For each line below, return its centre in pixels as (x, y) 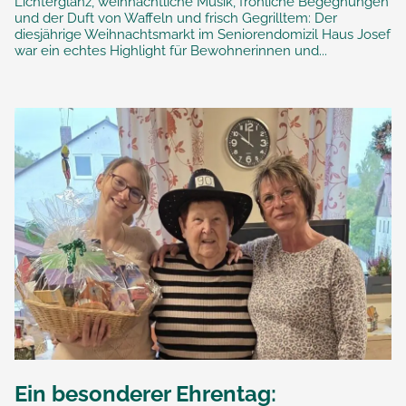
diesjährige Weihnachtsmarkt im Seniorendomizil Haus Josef (203, 35)
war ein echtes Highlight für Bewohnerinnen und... (171, 51)
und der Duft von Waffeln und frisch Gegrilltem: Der (176, 19)
